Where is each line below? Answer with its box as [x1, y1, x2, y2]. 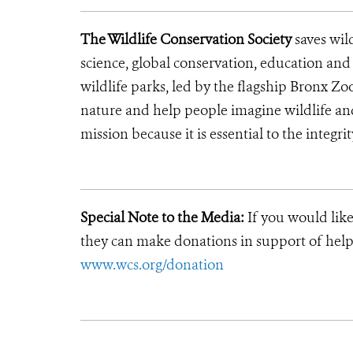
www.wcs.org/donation [80, 255, 224, 274]
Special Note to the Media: [80, 208, 244, 227]
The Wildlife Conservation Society [80, 30, 295, 49]
